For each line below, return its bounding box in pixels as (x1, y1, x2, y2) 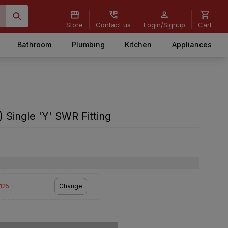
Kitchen (125, 40, 152, 49)
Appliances (172, 40, 212, 49)
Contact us (96, 20, 131, 29)
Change (59, 182, 82, 190)
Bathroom (17, 40, 52, 49)
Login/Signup (144, 20, 185, 29)
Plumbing (71, 40, 105, 49)
